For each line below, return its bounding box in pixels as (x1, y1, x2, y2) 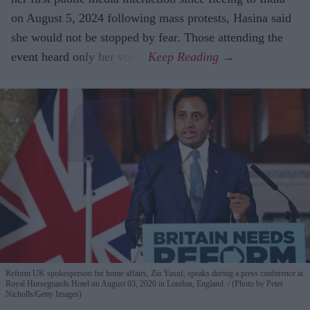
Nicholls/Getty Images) (6, 289, 82, 299)
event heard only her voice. (11, 50, 148, 64)
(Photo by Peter (230, 278, 283, 289)
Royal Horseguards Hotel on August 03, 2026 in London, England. (6, 278, 228, 289)
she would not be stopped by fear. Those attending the (11, 30, 283, 45)
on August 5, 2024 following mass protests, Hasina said (11, 11, 291, 26)
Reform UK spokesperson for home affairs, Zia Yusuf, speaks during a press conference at (6, 268, 303, 278)
